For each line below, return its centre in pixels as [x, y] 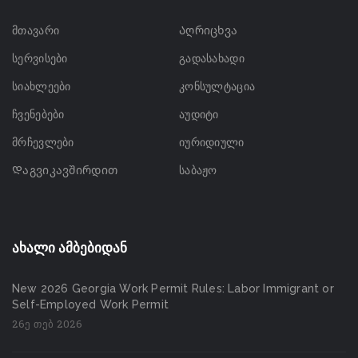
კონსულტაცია [217, 87]
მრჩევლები [43, 143]
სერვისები [40, 59]
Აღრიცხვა [208, 31]
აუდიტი [199, 115]
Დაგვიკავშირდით [65, 171]
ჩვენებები [38, 115]
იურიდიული [211, 143]
